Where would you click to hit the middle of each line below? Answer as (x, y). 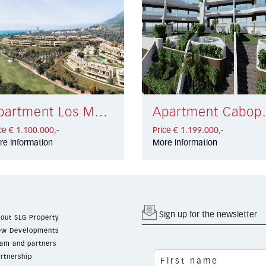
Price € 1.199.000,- (188, 130)
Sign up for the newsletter (207, 215)
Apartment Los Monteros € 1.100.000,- (101, 113)
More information (185, 143)
